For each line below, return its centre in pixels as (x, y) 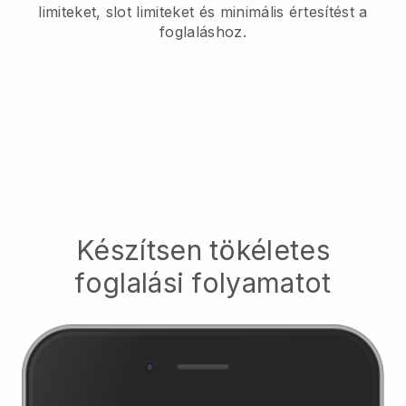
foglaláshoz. (203, 31)
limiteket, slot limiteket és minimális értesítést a (203, 11)
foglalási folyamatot (203, 282)
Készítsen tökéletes (203, 250)
